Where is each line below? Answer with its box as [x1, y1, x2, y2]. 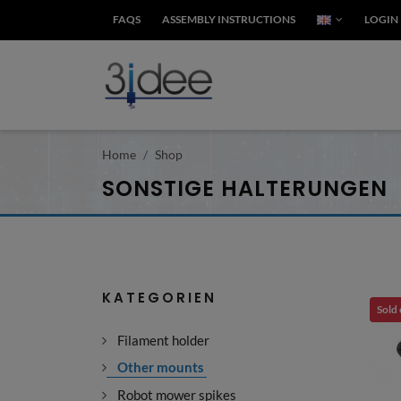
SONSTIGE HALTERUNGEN [102, 174, 388, 203]
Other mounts [117, 359, 204, 375]
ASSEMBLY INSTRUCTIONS [162, 13, 295, 26]
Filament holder [117, 332, 209, 348]
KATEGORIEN [102, 288, 217, 307]
